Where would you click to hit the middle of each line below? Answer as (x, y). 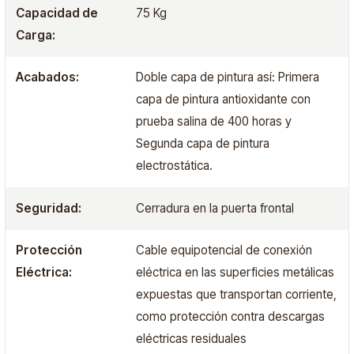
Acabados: (48, 77)
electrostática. (174, 166)
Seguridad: (49, 208)
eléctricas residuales (191, 339)
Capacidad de (57, 13)
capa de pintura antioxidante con (223, 100)
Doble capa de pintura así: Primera (227, 77)
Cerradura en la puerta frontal (215, 208)
